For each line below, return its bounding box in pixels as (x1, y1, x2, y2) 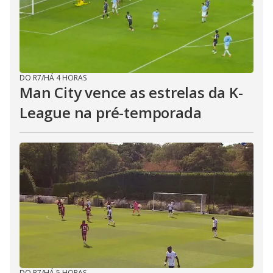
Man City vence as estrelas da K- (19, 82, 243, 102)
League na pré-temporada (19, 102, 202, 122)
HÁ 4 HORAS (44, 73, 87, 83)
